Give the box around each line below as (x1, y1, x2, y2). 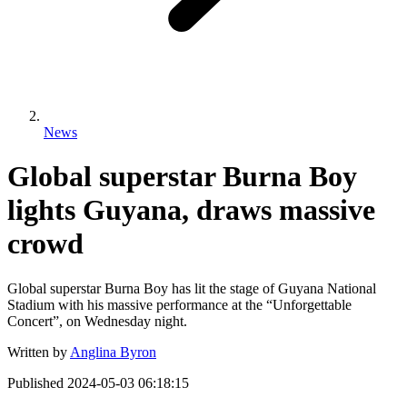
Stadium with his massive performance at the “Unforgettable (7, 296, 352, 313)
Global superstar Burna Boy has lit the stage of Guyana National (7, 280, 376, 296)
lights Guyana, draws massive (7, 194, 375, 227)
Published (7, 374, 64, 391)
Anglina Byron (70, 343, 156, 360)
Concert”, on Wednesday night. (7, 313, 187, 329)
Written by (7, 343, 67, 360)
